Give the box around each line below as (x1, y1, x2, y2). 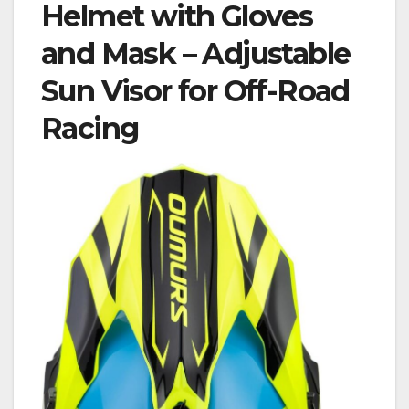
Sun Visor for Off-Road (41, 73, 350, 110)
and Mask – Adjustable (41, 36, 351, 72)
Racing (41, 110, 139, 147)
